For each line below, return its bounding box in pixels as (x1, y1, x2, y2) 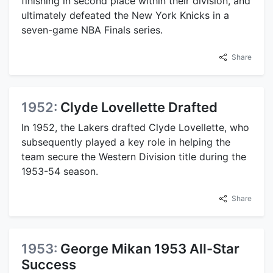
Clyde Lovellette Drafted (60, 99, 218, 116)
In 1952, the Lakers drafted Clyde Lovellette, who (21, 121, 249, 134)
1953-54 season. (21, 165, 98, 178)
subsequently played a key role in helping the (21, 136, 230, 149)
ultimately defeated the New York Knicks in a (21, 9, 229, 22)
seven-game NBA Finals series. (21, 24, 163, 37)
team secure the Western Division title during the (21, 151, 246, 163)
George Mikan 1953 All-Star (60, 241, 239, 257)
